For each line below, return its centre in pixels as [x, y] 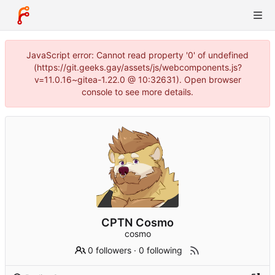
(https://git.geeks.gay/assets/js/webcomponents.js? [137, 67]
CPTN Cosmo [137, 223]
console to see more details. [137, 92]
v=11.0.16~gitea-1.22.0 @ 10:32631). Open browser [137, 79]
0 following [161, 250]
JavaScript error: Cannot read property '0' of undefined [137, 55]
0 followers [110, 250]
